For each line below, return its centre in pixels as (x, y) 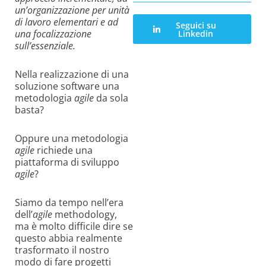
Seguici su (196, 25)
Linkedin (196, 33)
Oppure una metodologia (72, 139)
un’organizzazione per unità (72, 10)
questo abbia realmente (69, 238)
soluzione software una (67, 86)
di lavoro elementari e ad (66, 22)
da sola (111, 98)
